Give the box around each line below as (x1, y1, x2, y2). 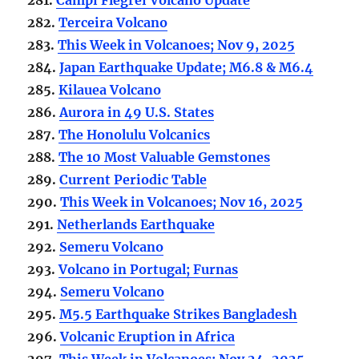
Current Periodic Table (59, 171, 208, 188)
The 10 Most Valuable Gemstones (58, 148, 271, 165)
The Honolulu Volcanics (58, 126, 211, 143)
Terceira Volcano (58, 14, 168, 30)
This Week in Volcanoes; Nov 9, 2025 (58, 36, 296, 53)
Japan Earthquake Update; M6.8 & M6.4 (59, 58, 314, 75)
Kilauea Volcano (58, 81, 162, 98)
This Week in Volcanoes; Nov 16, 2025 (60, 193, 304, 210)
